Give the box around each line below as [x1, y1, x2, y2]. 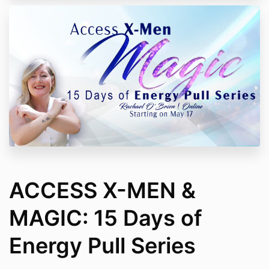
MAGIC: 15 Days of [9, 205, 202, 232]
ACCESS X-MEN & [9, 177, 196, 204]
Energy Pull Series [9, 232, 196, 259]
